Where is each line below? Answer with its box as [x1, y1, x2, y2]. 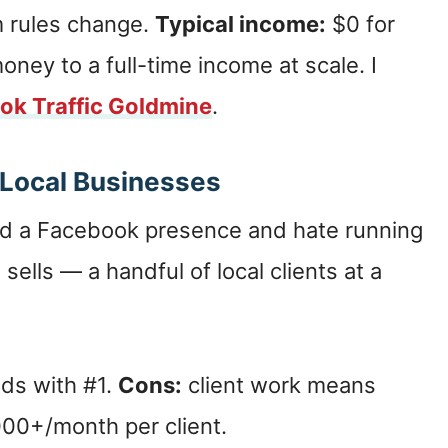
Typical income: [155, 11, 326, 38]
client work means [182, 372, 376, 399]
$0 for [326, 11, 395, 38]
